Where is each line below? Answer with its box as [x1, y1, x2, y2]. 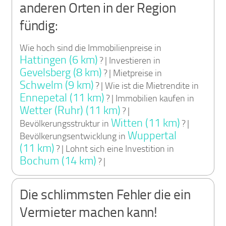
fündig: [20, 17, 58, 34]
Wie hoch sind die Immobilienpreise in [20, 42, 162, 53]
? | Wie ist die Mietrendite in [94, 80, 199, 91]
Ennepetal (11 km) [20, 91, 105, 104]
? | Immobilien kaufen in [104, 92, 195, 104]
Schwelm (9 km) [20, 78, 94, 92]
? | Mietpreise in [102, 67, 162, 79]
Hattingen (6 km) [20, 53, 98, 67]
